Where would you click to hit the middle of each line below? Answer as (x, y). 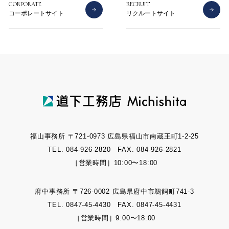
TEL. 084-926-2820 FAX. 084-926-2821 (114, 149)
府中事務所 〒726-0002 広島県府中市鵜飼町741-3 (114, 192)
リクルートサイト (151, 13)
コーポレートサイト (37, 13)
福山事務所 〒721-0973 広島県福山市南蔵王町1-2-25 (114, 136)
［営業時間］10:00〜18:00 (114, 163)
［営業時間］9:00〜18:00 (114, 218)
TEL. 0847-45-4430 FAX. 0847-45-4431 (114, 205)
